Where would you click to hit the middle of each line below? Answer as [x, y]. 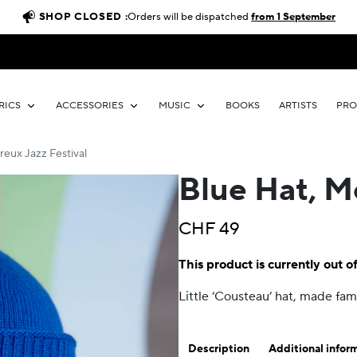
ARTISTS [298, 106]
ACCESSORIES [90, 106]
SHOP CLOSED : [83, 17]
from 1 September [294, 17]
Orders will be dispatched [190, 17]
